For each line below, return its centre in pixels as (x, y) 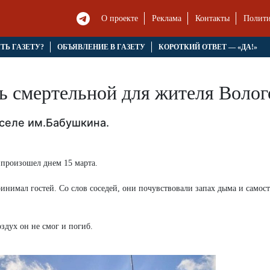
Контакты (213, 19)
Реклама (167, 19)
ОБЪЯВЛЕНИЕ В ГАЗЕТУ (101, 47)
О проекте (120, 19)
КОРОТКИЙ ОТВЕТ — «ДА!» (208, 47)
